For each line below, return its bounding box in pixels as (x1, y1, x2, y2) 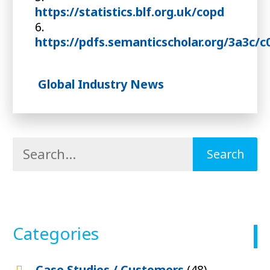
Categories (13, 222, 99, 245)
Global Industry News (37, 75, 164, 92)
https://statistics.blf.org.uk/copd (34, 3, 224, 20)
